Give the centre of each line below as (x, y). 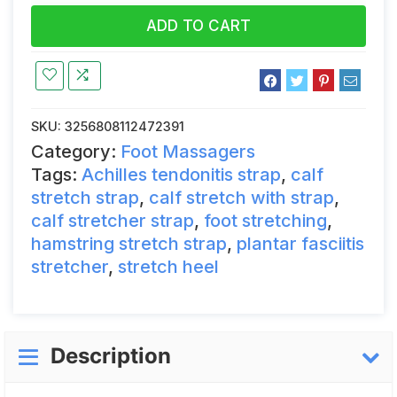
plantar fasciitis (300, 244)
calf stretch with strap (241, 198)
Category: (76, 152)
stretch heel (168, 267)
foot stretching (265, 221)
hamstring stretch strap (129, 244)
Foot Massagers (188, 152)
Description (111, 356)
